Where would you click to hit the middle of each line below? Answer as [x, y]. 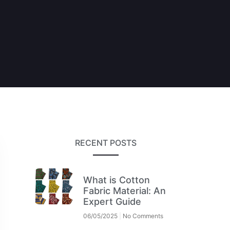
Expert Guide [112, 201]
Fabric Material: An [125, 190]
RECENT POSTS [106, 142]
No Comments [142, 216]
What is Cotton [117, 180]
